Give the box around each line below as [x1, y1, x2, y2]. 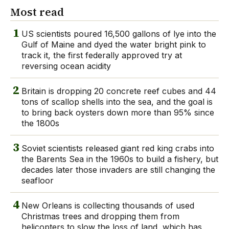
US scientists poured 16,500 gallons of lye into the [21, 29, 216, 39]
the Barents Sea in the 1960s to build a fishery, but [21, 154, 218, 165]
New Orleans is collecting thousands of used [21, 200, 194, 211]
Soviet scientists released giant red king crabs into [21, 143, 214, 154]
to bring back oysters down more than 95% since [21, 107, 214, 118]
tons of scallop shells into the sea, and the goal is [21, 97, 213, 107]
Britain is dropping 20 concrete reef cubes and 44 [21, 86, 216, 97]
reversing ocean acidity [21, 61, 111, 72]
